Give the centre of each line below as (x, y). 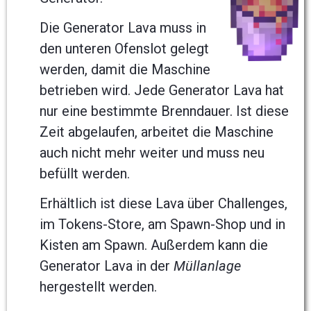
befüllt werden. (85, 174)
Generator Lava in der (107, 266)
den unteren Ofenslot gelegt (124, 49)
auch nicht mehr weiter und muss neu (152, 153)
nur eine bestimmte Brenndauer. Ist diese (164, 111)
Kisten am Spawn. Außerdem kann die (154, 245)
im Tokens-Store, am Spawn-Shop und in (162, 225)
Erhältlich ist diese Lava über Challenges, (163, 204)
